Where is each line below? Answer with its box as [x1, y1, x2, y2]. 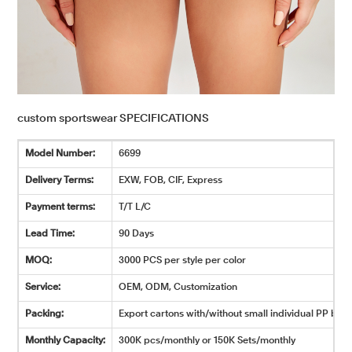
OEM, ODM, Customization [118, 282, 237, 292]
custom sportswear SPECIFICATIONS [16, 112, 209, 124]
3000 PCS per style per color [118, 255, 246, 266]
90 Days [118, 229, 154, 239]
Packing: [24, 309, 64, 319]
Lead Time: [24, 229, 75, 239]
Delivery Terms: [24, 175, 93, 185]
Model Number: [24, 148, 95, 159]
